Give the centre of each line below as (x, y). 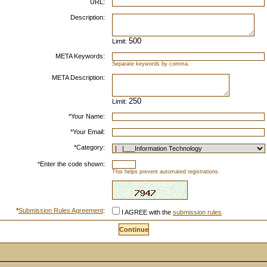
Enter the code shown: (72, 164)
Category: (91, 147)
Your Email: (89, 132)
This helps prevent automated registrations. (166, 172)
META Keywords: (80, 56)
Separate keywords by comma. (151, 64)
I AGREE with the (146, 212)
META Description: (78, 77)
